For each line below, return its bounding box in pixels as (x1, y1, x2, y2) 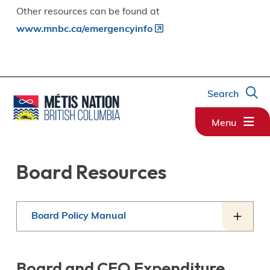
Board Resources (16, 159, 166, 185)
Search (207, 89, 239, 99)
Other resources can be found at (16, 7, 160, 17)
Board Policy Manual (31, 212, 126, 222)
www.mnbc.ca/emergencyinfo (16, 25, 152, 34)
